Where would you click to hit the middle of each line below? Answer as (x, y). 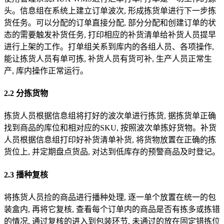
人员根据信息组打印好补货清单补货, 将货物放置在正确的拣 (110, 140)
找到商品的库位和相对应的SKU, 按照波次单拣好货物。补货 (110, 128)
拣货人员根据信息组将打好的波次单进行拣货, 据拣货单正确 (110, 116)
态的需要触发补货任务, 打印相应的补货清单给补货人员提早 (110, 34)
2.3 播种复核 (26, 174)
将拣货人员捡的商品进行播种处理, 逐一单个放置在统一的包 (110, 197)
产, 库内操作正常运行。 (46, 70)
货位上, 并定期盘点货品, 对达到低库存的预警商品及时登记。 (112, 152)
